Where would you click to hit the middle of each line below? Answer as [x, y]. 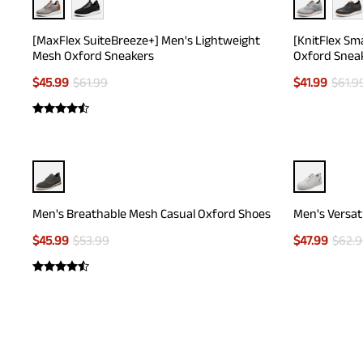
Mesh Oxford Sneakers [93, 56]
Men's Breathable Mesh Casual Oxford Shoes [152, 214]
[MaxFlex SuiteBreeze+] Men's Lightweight [146, 40]
